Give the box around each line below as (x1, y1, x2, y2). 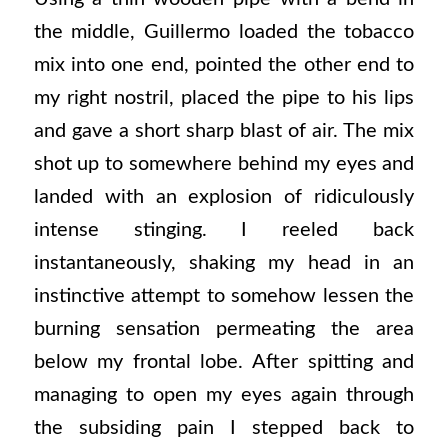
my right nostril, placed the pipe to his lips (33, 87, 415, 108)
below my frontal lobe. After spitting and (33, 351, 415, 372)
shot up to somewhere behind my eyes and (33, 153, 415, 174)
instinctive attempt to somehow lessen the (33, 285, 415, 306)
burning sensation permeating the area (33, 318, 415, 339)
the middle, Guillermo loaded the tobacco (33, 21, 415, 42)
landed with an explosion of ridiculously (33, 186, 415, 207)
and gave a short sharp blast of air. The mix (33, 120, 415, 141)
